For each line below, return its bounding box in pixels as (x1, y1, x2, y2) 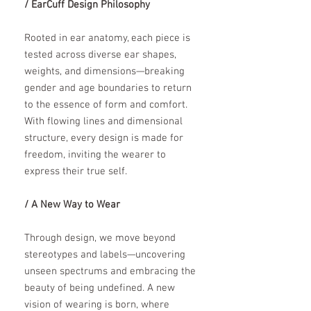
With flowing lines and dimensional (24, 115, 183, 128)
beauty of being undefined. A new (24, 282, 175, 295)
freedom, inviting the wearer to (24, 149, 166, 162)
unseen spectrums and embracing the (24, 265, 196, 278)
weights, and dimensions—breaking (24, 65, 185, 78)
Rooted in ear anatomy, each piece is (24, 32, 190, 45)
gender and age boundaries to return (24, 82, 192, 95)
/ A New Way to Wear (24, 199, 120, 212)
